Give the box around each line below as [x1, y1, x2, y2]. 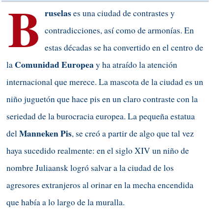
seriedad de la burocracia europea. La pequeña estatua [6, 110, 195, 122]
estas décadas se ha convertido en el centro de [45, 41, 203, 53]
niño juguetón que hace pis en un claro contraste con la [6, 93, 198, 105]
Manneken [19, 127, 58, 139]
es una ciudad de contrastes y [71, 7, 175, 19]
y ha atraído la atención [94, 58, 177, 70]
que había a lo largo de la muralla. [6, 196, 125, 208]
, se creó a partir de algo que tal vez [72, 127, 194, 139]
